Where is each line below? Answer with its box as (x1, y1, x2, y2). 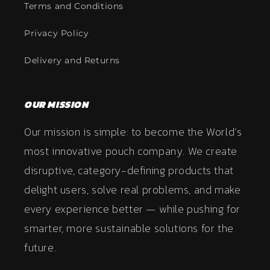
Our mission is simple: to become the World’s (24, 124, 242, 140)
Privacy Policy (24, 28, 89, 39)
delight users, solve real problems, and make (24, 181, 241, 198)
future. (24, 239, 57, 256)
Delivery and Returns (24, 55, 120, 66)
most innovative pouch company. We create (24, 143, 238, 159)
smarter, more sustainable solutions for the (24, 220, 234, 236)
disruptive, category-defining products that (24, 162, 234, 178)
